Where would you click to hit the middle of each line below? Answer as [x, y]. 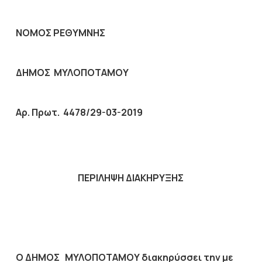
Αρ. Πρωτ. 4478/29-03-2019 [79, 112]
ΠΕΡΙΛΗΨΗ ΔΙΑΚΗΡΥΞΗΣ [131, 178]
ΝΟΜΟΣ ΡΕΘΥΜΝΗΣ [60, 33]
